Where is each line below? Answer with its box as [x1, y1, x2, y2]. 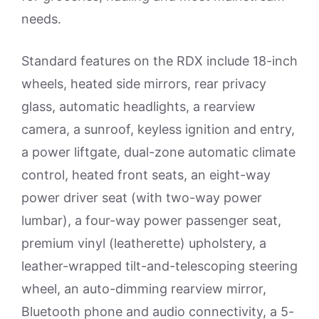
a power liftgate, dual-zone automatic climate [21, 145, 296, 160]
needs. [21, 11, 61, 27]
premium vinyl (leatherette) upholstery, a [21, 236, 266, 251]
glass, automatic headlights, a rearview [21, 99, 256, 115]
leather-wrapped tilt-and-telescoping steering [21, 258, 298, 274]
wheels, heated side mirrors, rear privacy [21, 76, 266, 92]
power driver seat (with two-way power [21, 190, 262, 206]
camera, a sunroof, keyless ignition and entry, [21, 122, 295, 137]
